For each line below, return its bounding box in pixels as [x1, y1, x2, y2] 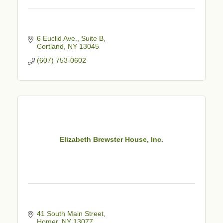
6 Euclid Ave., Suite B [36, 34, 104, 42]
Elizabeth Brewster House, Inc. [60, 135, 163, 144]
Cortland [36, 42, 64, 50]
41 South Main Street [36, 209, 104, 218]
